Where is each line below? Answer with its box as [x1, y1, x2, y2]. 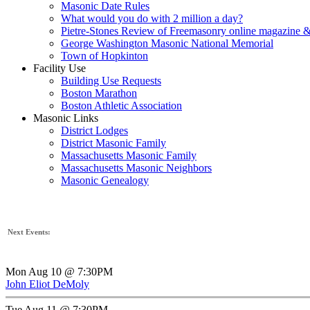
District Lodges [61, 125, 128, 137]
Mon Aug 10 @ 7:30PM [6, 266, 113, 278]
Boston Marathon [61, 87, 137, 100]
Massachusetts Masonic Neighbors [61, 162, 212, 174]
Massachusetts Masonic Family [61, 149, 197, 162]
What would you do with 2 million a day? [61, 12, 243, 25]
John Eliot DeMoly [6, 278, 89, 291]
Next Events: [8, 228, 51, 237]
